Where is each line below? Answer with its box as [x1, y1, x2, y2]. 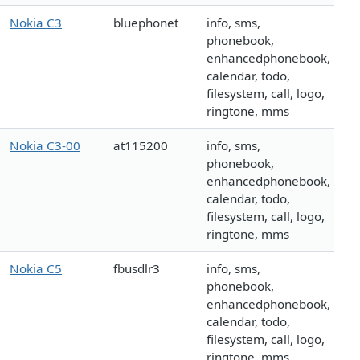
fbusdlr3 [113, 260, 160, 277]
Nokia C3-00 [10, 137, 80, 154]
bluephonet [113, 14, 178, 31]
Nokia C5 [10, 260, 62, 277]
